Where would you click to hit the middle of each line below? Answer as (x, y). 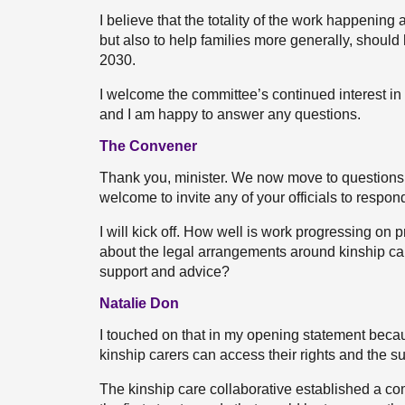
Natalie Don (139, 303)
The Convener (148, 146)
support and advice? (165, 272)
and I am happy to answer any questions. (230, 114)
